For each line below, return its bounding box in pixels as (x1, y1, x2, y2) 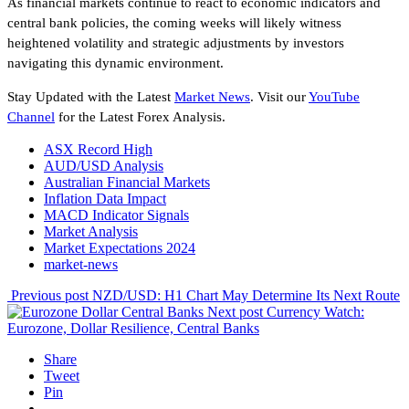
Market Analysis (44, 224, 138, 240)
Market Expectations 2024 (44, 240, 195, 257)
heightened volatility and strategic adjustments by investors (7, 36, 344, 51)
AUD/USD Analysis (44, 158, 163, 174)
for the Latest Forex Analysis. (55, 110, 225, 125)
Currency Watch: (267, 304, 364, 320)
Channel (7, 110, 55, 125)
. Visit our (250, 89, 309, 105)
